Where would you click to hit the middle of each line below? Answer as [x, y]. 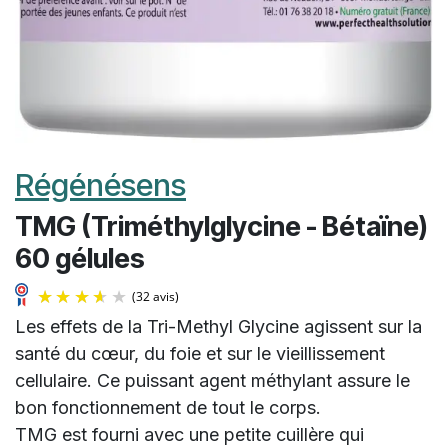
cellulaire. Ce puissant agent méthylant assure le [212, 381]
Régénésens [100, 185]
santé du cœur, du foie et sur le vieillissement [200, 354]
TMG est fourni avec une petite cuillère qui [189, 435]
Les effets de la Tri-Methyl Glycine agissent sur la [218, 327]
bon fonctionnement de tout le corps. [168, 408]
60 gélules [80, 259]
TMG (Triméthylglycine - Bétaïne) [221, 227]
